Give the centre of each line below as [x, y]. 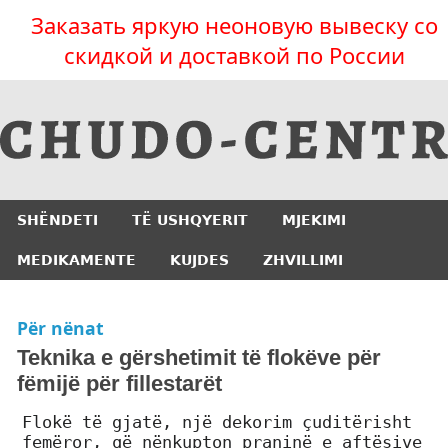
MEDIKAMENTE [76, 260]
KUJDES [199, 260]
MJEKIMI [314, 220]
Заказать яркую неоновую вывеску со [234, 25]
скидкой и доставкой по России [234, 55]
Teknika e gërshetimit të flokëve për [199, 357]
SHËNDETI [57, 220]
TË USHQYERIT [190, 220]
